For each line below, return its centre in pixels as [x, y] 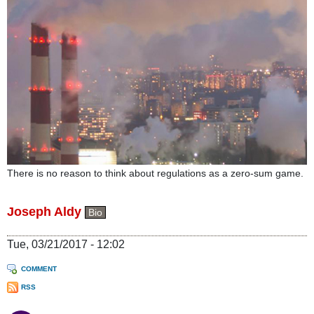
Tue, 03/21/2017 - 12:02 [66, 244]
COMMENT [39, 268]
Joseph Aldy [44, 211]
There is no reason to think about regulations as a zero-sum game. [155, 173]
